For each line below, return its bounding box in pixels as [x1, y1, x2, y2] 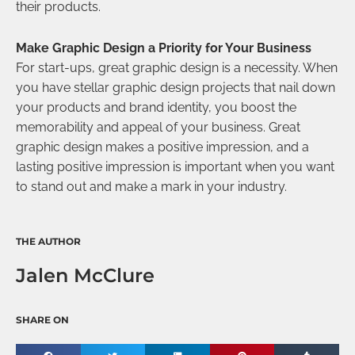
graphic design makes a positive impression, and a [16, 139, 309, 155]
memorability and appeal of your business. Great [16, 120, 300, 136]
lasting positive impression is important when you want [16, 159, 334, 175]
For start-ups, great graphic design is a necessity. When [16, 60, 338, 76]
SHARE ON [16, 313, 69, 326]
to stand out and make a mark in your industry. [16, 179, 287, 195]
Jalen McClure [16, 264, 155, 288]
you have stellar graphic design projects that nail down [16, 80, 335, 96]
